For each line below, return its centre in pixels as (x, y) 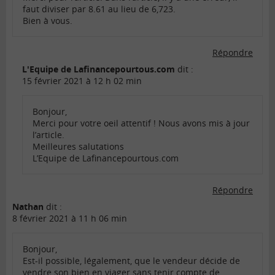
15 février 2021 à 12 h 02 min (82, 81)
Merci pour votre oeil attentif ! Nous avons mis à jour (141, 123)
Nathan (28, 207)
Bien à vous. (48, 21)
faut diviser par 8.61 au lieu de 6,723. (99, 9)
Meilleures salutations (78, 147)
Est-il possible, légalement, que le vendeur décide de (131, 261)
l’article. (48, 135)
